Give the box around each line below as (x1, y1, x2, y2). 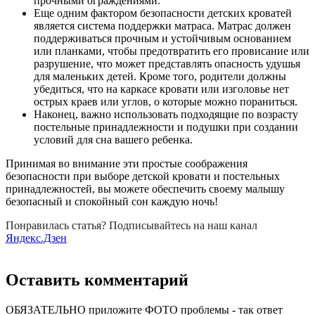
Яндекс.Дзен (6, 231, 67, 244)
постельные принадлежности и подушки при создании (34, 120, 298, 133)
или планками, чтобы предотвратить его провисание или (34, 44, 309, 57)
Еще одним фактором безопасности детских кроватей (34, 6, 292, 19)
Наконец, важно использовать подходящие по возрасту (34, 108, 298, 120)
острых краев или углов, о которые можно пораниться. (34, 95, 297, 108)
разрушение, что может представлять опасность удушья (34, 57, 300, 70)
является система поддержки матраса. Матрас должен (34, 19, 291, 32)
